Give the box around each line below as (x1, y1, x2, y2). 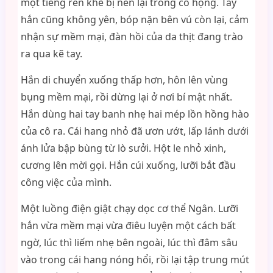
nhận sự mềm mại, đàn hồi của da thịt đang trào (20, 30, 243, 43)
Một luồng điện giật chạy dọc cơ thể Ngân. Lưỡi (20, 202, 238, 215)
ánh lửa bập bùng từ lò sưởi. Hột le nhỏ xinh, (20, 141, 226, 155)
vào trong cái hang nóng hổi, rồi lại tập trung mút (20, 253, 249, 266)
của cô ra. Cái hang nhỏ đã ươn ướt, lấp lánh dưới (20, 124, 249, 138)
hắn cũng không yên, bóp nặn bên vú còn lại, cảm (20, 13, 249, 26)
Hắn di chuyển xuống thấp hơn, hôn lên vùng (20, 73, 228, 87)
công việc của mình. (20, 175, 112, 189)
